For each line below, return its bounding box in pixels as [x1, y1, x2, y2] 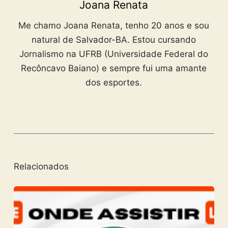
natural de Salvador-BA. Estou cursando [32, 35, 196, 45]
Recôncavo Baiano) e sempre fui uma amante [21, 63, 207, 74]
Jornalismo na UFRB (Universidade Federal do [19, 49, 209, 60]
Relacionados [13, 161, 69, 172]
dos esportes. [85, 77, 142, 88]
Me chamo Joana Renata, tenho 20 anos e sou [18, 20, 210, 31]
